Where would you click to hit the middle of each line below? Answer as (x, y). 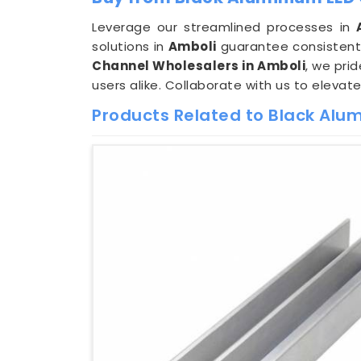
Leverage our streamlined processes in (224, 27)
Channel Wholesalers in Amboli (199, 66)
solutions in (130, 46)
